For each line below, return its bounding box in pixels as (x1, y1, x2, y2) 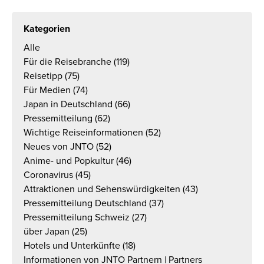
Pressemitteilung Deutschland (24, 197, 147, 209)
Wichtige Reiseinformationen (24, 127, 143, 138)
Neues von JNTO (24, 141, 94, 153)
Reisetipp (24, 70, 62, 82)
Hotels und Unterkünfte (24, 240, 120, 252)
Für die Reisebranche (24, 56, 111, 68)
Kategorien (24, 23, 70, 35)
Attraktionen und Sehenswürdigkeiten (24, 183, 180, 195)
